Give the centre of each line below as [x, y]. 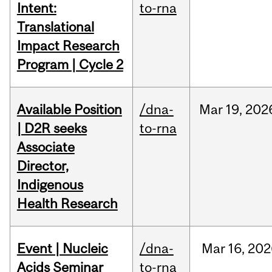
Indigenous [50, 185]
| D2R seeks [52, 128]
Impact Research [68, 46]
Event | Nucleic [62, 249]
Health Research [67, 204]
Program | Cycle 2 [70, 65]
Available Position [69, 110]
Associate [46, 147]
